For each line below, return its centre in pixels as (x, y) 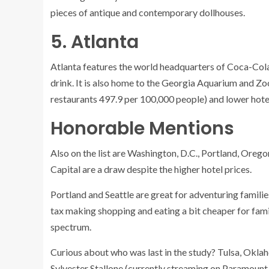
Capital (65, 169)
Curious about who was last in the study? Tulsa (145, 252)
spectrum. (72, 227)
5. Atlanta (95, 42)
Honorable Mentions (142, 128)
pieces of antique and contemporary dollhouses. (149, 12)
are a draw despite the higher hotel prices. (166, 169)
